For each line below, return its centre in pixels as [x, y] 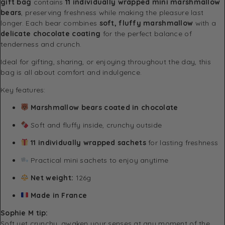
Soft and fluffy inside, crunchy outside [95, 125]
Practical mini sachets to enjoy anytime [98, 160]
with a [205, 23]
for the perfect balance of [146, 33]
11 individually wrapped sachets [88, 142]
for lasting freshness [182, 142]
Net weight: [52, 178]
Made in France [59, 195]
